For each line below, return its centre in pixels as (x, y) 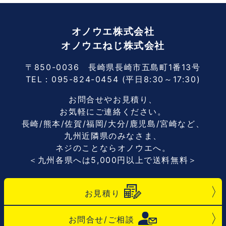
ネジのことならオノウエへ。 (113, 148)
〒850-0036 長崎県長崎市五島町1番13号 (113, 67)
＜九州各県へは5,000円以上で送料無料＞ (113, 160)
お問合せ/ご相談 (101, 219)
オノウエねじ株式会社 (113, 46)
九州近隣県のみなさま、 (113, 136)
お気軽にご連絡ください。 (113, 112)
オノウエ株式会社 (113, 32)
